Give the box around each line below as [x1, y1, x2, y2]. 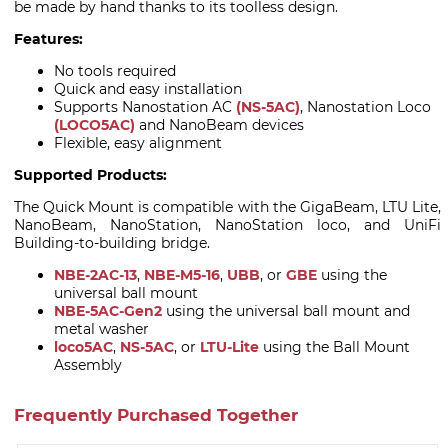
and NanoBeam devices [135, 116, 304, 134]
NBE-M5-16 [144, 266, 220, 284]
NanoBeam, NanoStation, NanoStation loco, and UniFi [14, 216, 441, 234]
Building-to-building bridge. [14, 234, 210, 252]
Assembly [54, 356, 122, 374]
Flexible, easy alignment [54, 134, 222, 152]
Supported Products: [14, 166, 167, 184]
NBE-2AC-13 [54, 266, 137, 284]
